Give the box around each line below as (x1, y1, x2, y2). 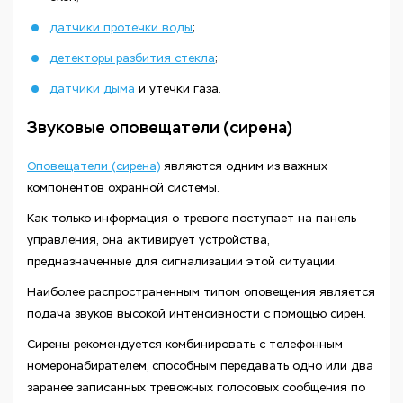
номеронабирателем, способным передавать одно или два (27, 359, 373, 372)
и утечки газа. (135, 82, 221, 95)
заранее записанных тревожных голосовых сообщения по (27, 381, 365, 394)
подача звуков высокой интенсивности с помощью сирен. (27, 307, 366, 320)
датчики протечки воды (49, 21, 193, 34)
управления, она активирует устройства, (27, 233, 269, 246)
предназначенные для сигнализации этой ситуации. (27, 255, 337, 268)
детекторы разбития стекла (49, 51, 215, 65)
